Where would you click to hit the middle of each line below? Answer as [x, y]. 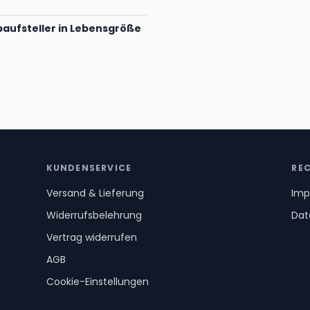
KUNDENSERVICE [89, 168]
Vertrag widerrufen [91, 237]
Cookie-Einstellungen [97, 282]
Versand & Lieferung [95, 193]
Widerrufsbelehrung [94, 215]
